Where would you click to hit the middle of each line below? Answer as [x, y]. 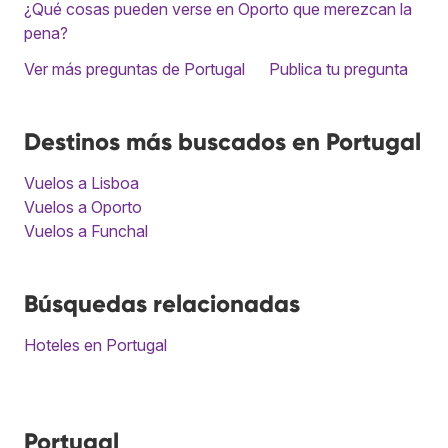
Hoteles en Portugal [95, 344]
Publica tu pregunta [338, 68]
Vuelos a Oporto [83, 206]
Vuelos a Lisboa [81, 182]
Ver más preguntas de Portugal [134, 68]
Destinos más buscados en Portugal [222, 141]
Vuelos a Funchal [86, 230]
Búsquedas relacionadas [162, 303]
